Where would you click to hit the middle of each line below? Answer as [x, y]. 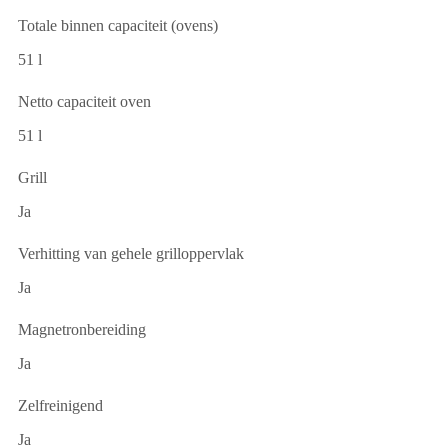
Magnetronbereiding [82, 330]
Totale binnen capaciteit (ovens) [118, 26]
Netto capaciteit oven [84, 102]
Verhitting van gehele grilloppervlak [131, 254]
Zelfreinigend [60, 406]
